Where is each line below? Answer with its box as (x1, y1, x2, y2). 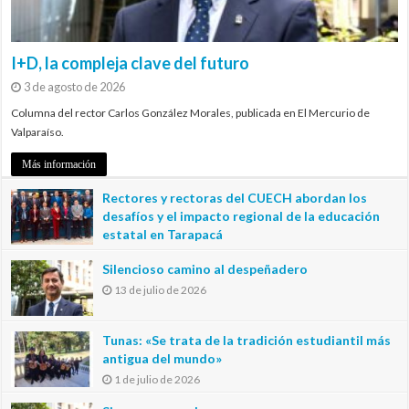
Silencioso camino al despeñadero (102, 260, 309, 277)
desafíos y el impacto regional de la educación (102, 207, 381, 224)
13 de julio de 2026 (114, 282, 207, 297)
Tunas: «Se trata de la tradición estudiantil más (102, 331, 392, 348)
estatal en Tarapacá (102, 225, 224, 242)
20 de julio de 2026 (23, 247, 116, 262)
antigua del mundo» (102, 350, 223, 366)
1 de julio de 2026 (114, 372, 201, 386)
